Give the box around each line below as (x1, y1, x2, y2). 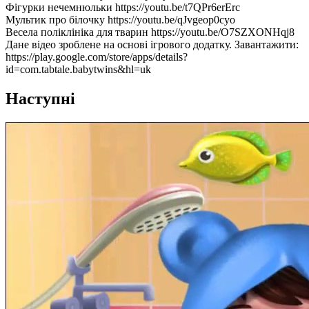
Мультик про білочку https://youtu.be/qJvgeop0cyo (6, 13, 235, 26)
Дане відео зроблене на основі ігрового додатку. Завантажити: (6, 38, 299, 50)
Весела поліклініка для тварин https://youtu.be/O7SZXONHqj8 (6, 26, 295, 38)
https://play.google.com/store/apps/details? (6, 50, 188, 63)
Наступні (6, 89, 75, 108)
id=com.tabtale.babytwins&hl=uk (6, 63, 151, 75)
